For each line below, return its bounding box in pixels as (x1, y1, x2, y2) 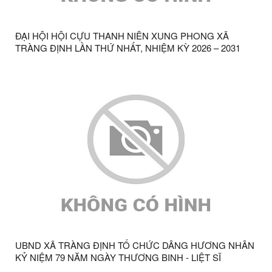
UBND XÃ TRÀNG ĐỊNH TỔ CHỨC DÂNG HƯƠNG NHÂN (15, 238, 254, 251)
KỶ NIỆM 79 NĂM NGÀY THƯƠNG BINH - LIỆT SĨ (15, 250, 221, 263)
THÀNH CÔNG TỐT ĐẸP (15, 53, 118, 66)
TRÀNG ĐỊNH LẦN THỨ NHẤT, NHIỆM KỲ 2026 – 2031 (15, 41, 240, 54)
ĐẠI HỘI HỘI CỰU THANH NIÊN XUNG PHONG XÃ (15, 29, 229, 42)
